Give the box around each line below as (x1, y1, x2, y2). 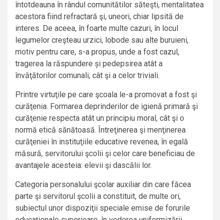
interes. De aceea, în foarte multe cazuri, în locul (15, 24, 178, 33)
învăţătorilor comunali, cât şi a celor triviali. (15, 71, 160, 81)
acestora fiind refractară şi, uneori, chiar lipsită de (15, 12, 184, 22)
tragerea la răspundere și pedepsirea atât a (15, 59, 163, 69)
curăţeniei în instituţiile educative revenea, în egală (15, 137, 188, 147)
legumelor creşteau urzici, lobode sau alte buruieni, (15, 35, 189, 45)
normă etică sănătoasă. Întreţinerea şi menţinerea (15, 125, 186, 135)
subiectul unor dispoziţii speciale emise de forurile (15, 203, 190, 213)
